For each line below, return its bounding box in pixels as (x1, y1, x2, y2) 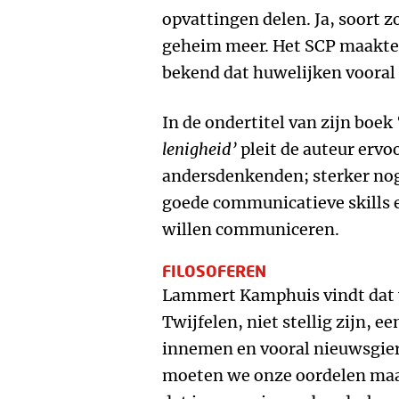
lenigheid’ (162, 139, 237, 159)
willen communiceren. (162, 219, 343, 240)
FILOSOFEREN (162, 261, 266, 281)
